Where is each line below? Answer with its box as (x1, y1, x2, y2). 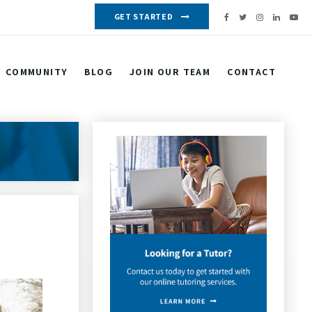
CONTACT (227, 65, 276, 78)
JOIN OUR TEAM (129, 65, 211, 78)
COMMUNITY (5, 65, 68, 78)
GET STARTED (114, 11, 173, 22)
